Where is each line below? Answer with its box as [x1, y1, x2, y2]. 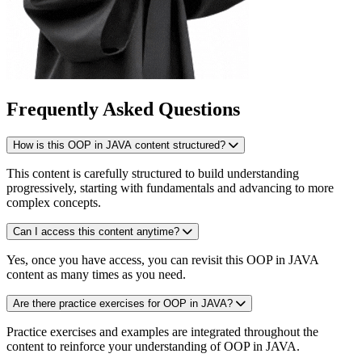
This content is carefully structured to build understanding [6, 166, 299, 180]
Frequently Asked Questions [6, 98, 240, 120]
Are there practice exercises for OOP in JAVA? [13, 297, 233, 309]
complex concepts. [6, 195, 101, 209]
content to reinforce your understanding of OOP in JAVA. [6, 339, 300, 353]
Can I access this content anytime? [13, 225, 179, 238]
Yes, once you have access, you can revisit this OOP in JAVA [6, 252, 318, 267]
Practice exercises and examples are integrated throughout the [6, 324, 318, 339]
